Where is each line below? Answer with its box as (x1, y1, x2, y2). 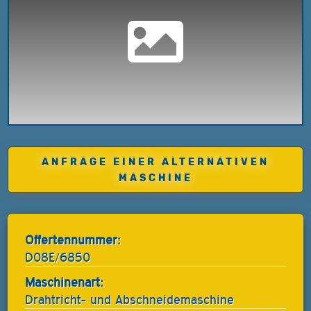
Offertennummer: (25, 232, 121, 247)
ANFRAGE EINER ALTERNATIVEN (42, 155, 269, 168)
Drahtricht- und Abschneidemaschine (25, 292, 235, 308)
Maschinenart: (25, 275, 104, 290)
